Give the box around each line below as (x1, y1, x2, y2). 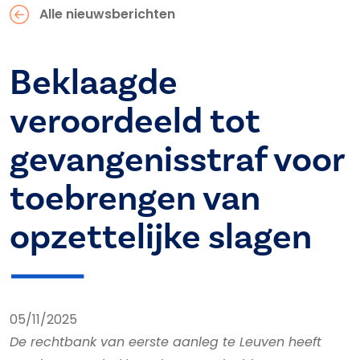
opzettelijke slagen (10, 215, 312, 260)
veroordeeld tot (10, 99, 260, 145)
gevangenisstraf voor (10, 137, 345, 183)
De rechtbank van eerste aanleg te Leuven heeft (10, 333, 321, 351)
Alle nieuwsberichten (39, 5, 175, 23)
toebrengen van (10, 176, 260, 222)
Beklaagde (10, 60, 178, 106)
